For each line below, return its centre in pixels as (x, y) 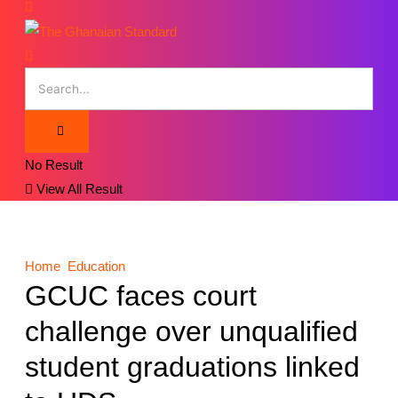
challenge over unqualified (192, 332)
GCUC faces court (141, 296)
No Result (54, 165)
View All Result (78, 189)
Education (97, 267)
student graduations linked (193, 367)
